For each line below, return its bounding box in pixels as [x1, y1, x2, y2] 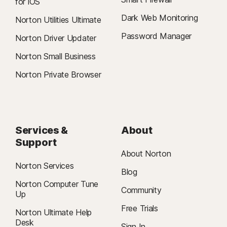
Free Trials [121, 203, 158, 214]
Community [121, 185, 162, 196]
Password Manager [121, 31, 192, 42]
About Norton [121, 148, 171, 159]
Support [15, 136, 57, 149]
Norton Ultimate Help [15, 207, 92, 218]
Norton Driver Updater [15, 33, 96, 44]
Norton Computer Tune [15, 179, 98, 190]
